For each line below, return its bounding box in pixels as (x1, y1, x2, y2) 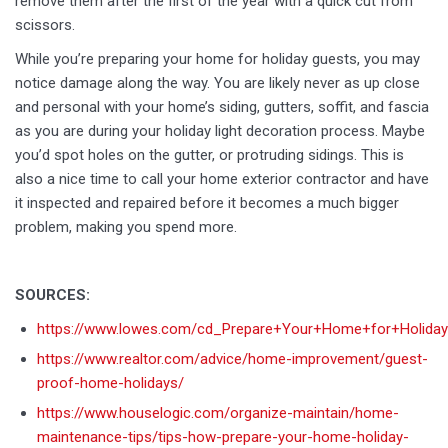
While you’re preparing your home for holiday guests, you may (15, 50, 420, 68)
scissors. (15, 16, 75, 34)
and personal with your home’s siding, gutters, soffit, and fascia (15, 98, 429, 116)
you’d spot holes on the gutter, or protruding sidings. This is (15, 146, 404, 164)
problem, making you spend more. (15, 218, 237, 236)
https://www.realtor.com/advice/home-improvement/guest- (37, 350, 428, 368)
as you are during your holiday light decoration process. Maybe (15, 122, 425, 140)
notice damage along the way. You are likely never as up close (15, 74, 420, 92)
